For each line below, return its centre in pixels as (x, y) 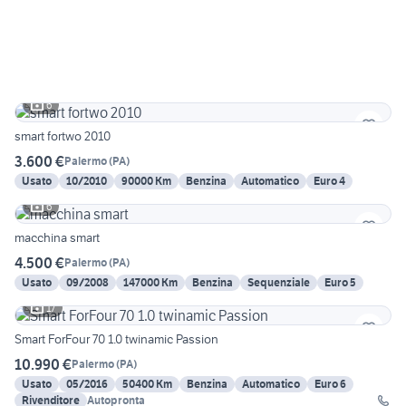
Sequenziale (279, 282)
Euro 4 (329, 180)
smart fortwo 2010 (63, 135)
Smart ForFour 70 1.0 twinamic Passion (116, 338)
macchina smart (57, 237)
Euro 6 (330, 383)
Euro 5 (340, 282)
